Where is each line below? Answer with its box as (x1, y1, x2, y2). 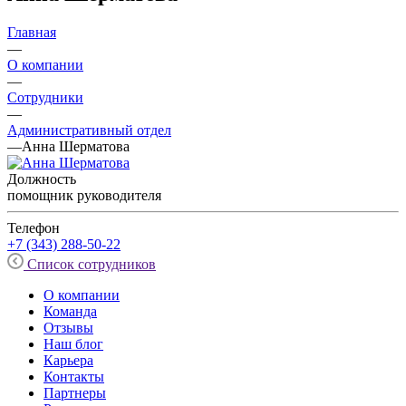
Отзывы (43, 319, 93, 335)
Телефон (7, 219, 60, 236)
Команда (43, 303, 97, 319)
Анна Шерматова (22, 138, 130, 154)
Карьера (43, 352, 93, 368)
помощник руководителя (7, 187, 161, 203)
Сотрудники (7, 89, 83, 105)
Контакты (43, 368, 104, 384)
